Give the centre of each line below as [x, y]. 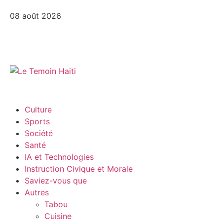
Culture [38, 110]
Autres [37, 192]
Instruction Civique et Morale [79, 169]
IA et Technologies [59, 157]
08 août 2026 [36, 16]
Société [39, 133]
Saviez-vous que [56, 181]
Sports [37, 121]
